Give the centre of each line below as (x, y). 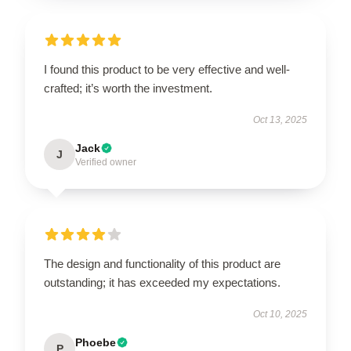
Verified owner (106, 162)
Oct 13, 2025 (280, 120)
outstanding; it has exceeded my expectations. (162, 282)
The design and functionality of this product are (162, 264)
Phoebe (96, 342)
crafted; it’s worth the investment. (128, 88)
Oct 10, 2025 (280, 314)
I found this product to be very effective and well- (167, 69)
